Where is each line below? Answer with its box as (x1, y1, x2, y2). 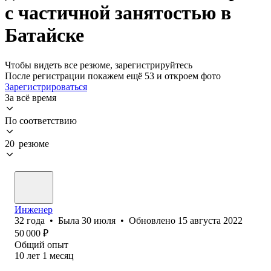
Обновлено (129, 215, 178, 226)
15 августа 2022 (178, 215, 243, 226)
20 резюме (5, 138, 49, 149)
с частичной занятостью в (5, 2, 231, 24)
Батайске (5, 24, 84, 47)
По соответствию (5, 115, 77, 126)
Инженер (15, 204, 53, 215)
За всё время (5, 92, 56, 103)
